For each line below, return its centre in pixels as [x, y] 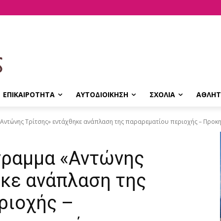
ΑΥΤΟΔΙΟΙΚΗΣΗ [102, 94]
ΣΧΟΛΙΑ [162, 94]
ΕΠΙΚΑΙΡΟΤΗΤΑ [29, 94]
